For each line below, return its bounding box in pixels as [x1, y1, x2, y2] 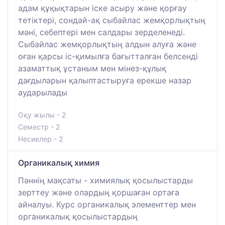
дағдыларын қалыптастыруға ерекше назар [18, 75, 191, 85]
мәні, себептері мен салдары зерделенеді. [18, 27, 185, 37]
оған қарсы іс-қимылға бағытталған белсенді [18, 51, 198, 61]
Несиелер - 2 [18, 134, 63, 143]
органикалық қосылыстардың [18, 211, 138, 221]
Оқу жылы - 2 [18, 110, 66, 119]
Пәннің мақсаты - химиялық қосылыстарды [18, 175, 193, 185]
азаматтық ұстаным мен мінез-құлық [18, 63, 166, 73]
